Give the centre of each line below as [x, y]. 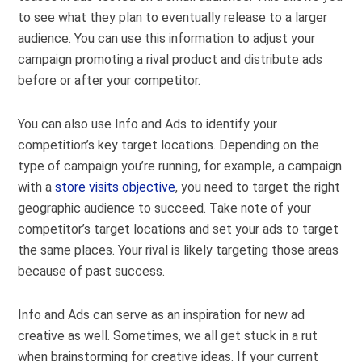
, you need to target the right [258, 187]
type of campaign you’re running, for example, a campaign [180, 166]
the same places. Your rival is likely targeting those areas [179, 250]
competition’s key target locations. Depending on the [169, 145]
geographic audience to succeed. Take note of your [165, 208]
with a [37, 187]
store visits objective [116, 187]
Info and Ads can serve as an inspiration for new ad [162, 314]
